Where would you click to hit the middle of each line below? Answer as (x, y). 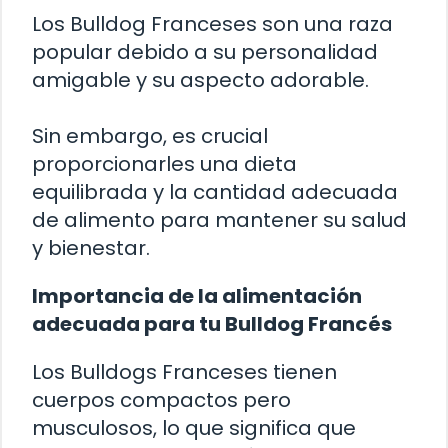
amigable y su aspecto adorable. (200, 79)
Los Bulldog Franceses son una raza (212, 23)
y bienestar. (91, 247)
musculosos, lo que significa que (194, 427)
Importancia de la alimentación (197, 295)
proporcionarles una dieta (164, 163)
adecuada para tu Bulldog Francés (212, 323)
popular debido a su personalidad (205, 51)
